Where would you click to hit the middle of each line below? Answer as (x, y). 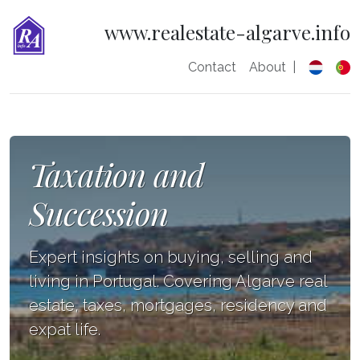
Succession (98, 213)
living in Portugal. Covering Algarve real (178, 281)
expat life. (65, 329)
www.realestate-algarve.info (227, 33)
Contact (212, 67)
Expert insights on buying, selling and (171, 257)
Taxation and (117, 174)
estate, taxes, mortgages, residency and (178, 305)
